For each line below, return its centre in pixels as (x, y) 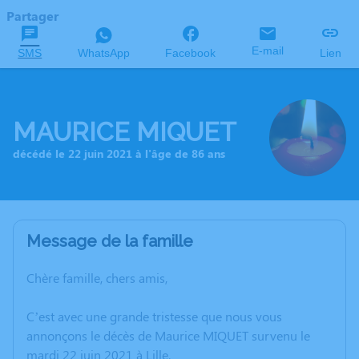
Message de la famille (110, 241)
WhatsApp (103, 53)
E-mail (268, 50)
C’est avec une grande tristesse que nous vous (154, 316)
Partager (32, 16)
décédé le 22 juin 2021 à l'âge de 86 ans (119, 153)
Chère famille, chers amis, (97, 278)
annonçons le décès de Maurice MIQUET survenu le (168, 335)
